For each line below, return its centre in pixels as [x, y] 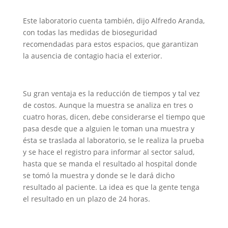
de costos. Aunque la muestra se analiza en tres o [108, 105]
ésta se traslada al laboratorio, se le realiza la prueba [113, 140]
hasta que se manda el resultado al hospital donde [110, 164]
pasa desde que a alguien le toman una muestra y [108, 129]
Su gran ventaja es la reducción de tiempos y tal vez [111, 93]
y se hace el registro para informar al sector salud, [108, 152]
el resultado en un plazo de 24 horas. [86, 199]
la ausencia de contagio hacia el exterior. [92, 56]
